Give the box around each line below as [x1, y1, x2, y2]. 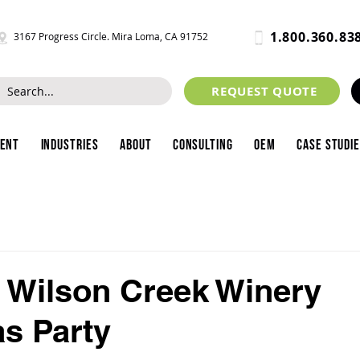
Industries [40, 137, 99, 153]
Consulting [172, 137, 233, 153]
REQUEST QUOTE [211, 83, 317, 100]
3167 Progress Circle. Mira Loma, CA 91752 [14, 30, 208, 43]
